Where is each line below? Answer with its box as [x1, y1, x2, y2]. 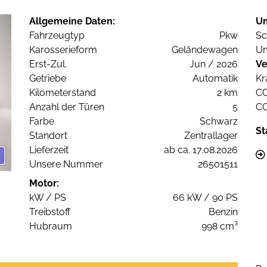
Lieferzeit [29, 144, 69, 156]
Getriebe [29, 73, 66, 85]
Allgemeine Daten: [29, 15, 115, 27]
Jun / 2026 [190, 58, 238, 70]
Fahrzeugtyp [29, 30, 85, 42]
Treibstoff [29, 206, 70, 218]
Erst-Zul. [29, 58, 67, 70]
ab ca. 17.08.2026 [164, 144, 238, 156]
